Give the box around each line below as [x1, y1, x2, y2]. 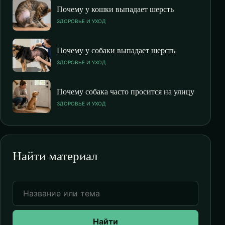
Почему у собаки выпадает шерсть [57, 44, 175, 55]
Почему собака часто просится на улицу [57, 85, 194, 96]
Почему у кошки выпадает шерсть [57, 3, 174, 14]
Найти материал [13, 147, 97, 164]
